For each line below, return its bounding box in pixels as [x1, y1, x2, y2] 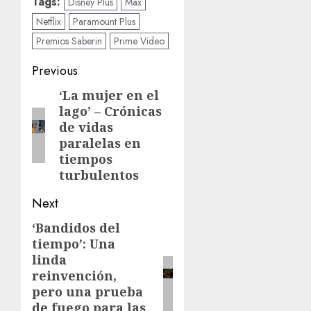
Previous [32, 62, 78, 81]
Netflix [36, 15, 61, 29]
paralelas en [58, 135, 141, 152]
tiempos [58, 151, 112, 168]
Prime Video [114, 34, 165, 49]
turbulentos [58, 167, 139, 184]
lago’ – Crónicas [58, 103, 162, 120]
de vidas [58, 119, 113, 136]
